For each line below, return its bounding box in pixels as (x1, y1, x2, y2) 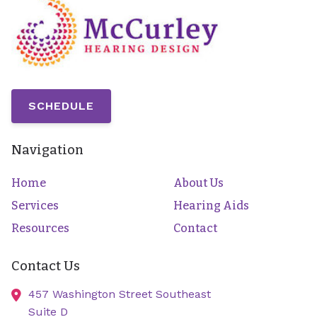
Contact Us (11, 258, 80, 274)
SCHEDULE (28, 99, 94, 113)
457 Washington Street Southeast (28, 287, 211, 301)
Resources (11, 221, 69, 235)
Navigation (11, 142, 83, 158)
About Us (173, 175, 224, 190)
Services (11, 198, 59, 212)
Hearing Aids (173, 198, 249, 212)
